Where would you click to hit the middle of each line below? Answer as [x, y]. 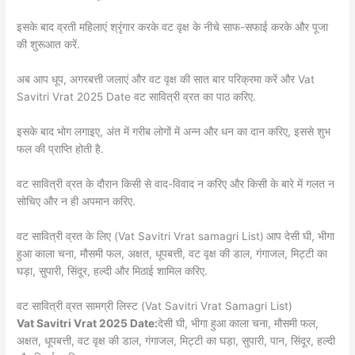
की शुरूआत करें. [49, 45]
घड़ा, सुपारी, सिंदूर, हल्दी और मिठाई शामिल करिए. [116, 271]
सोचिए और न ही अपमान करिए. [78, 202]
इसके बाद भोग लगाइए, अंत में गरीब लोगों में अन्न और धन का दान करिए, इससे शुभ [174, 132]
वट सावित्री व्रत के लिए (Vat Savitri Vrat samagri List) [141, 236]
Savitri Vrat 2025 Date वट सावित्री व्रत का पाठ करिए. [137, 97]
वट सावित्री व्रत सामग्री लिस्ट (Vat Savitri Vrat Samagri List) [155, 305]
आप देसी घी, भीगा [301, 236]
